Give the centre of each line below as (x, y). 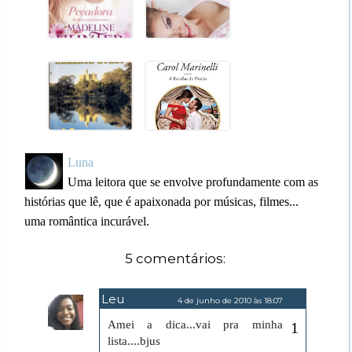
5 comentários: (175, 259)
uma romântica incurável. (86, 222)
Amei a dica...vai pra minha (195, 325)
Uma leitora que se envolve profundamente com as (192, 182)
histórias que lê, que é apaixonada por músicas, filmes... (161, 202)
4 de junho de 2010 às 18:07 (230, 301)
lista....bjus (134, 341)
